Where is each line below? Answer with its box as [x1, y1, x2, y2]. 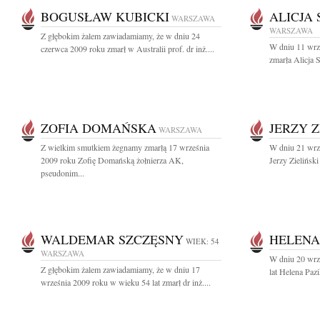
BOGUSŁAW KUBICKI [41, 8, 169, 25]
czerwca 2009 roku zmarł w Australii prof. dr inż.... [41, 43, 214, 54]
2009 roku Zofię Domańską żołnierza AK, [41, 154, 184, 166]
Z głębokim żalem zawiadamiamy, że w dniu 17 [41, 264, 200, 275]
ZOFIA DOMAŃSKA [41, 119, 156, 136]
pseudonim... [41, 167, 84, 179]
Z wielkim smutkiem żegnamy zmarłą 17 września [41, 141, 209, 153]
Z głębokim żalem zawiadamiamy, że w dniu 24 [41, 30, 200, 41]
